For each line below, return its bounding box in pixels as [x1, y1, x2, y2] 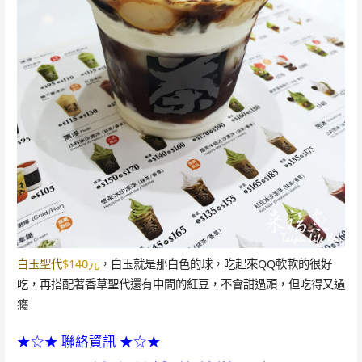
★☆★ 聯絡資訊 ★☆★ [16, 331, 161, 351]
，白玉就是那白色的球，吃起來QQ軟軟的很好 [99, 256, 332, 272]
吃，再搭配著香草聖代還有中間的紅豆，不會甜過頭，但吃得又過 [16, 276, 345, 293]
